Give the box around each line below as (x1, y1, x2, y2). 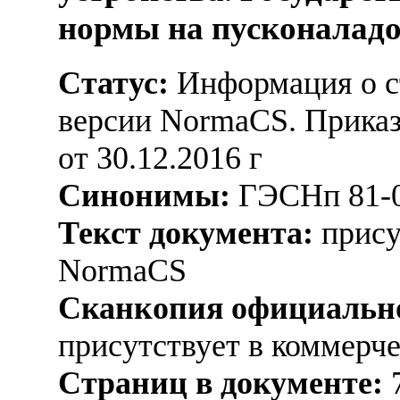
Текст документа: (58, 214, 313, 251)
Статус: (58, 64, 169, 101)
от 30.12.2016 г (58, 139, 262, 176)
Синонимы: (58, 177, 230, 213)
